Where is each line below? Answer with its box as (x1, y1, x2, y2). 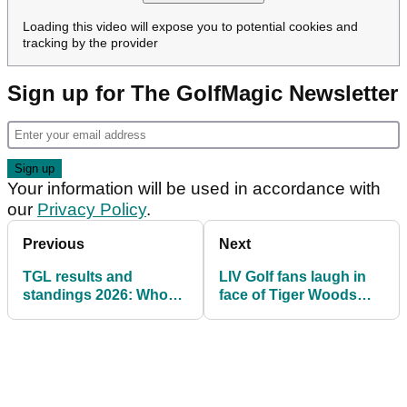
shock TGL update (219, 323, 346, 340)
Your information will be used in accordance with (7, 179, 381, 199)
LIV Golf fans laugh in (219, 269, 366, 285)
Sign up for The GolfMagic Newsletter (7, 81, 398, 106)
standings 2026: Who (23, 287, 168, 303)
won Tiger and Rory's (23, 305, 170, 322)
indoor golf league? (23, 323, 157, 340)
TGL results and (23, 269, 133, 285)
